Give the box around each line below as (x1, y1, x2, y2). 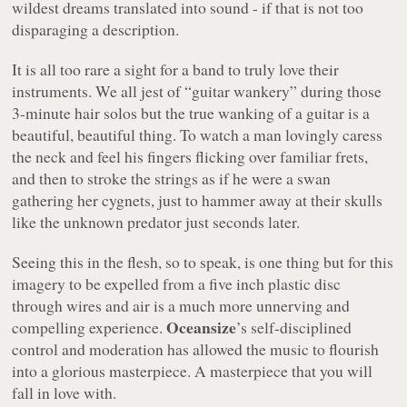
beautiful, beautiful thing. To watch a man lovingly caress (12, 123, 383, 145)
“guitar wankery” (184, 79, 298, 102)
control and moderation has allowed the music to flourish (12, 337, 380, 360)
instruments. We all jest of (12, 79, 185, 102)
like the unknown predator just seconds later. (12, 210, 301, 233)
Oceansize (166, 314, 237, 339)
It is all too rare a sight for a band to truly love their (12, 57, 340, 80)
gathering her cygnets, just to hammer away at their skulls (12, 188, 383, 211)
